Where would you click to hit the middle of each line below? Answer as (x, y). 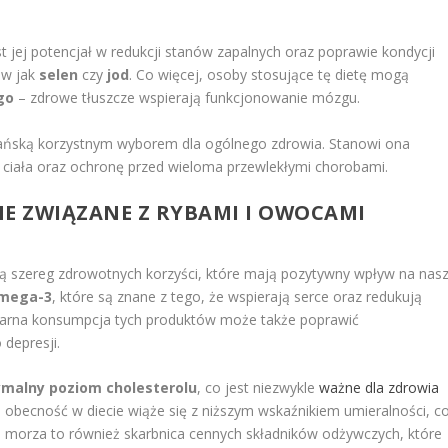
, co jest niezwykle (258, 388)
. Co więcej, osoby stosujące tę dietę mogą (269, 75)
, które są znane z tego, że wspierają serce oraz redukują (237, 296)
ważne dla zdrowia (379, 388)
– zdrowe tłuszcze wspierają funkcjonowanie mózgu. (187, 98)
